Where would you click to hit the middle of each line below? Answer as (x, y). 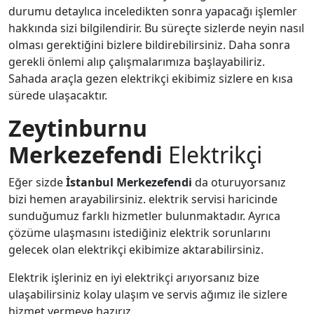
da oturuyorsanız (240, 182)
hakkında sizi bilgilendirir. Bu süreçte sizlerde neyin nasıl (156, 28)
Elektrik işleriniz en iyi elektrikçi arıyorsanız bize (134, 278)
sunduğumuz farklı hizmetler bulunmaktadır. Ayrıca (144, 216)
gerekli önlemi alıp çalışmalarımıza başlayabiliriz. (137, 62)
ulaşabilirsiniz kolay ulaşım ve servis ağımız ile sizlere (148, 294)
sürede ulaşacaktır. (58, 95)
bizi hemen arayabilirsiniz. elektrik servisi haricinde (143, 199)
